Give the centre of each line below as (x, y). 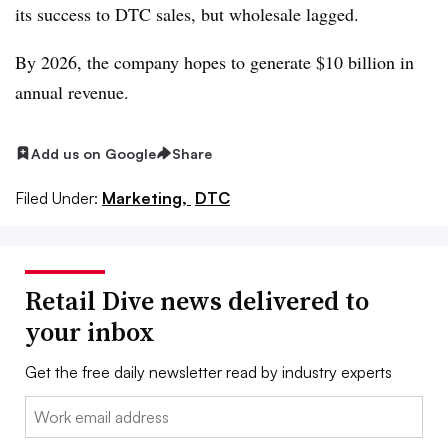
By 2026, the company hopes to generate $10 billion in (214, 61)
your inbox (90, 332)
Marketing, (146, 198)
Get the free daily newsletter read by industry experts (208, 372)
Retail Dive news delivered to (197, 301)
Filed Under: (56, 198)
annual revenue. (72, 91)
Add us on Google (93, 153)
